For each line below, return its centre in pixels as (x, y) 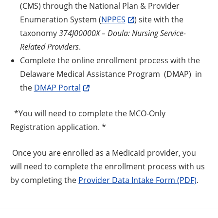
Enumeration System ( (60, 19)
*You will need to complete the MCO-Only (88, 113)
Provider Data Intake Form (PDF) (138, 180)
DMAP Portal (57, 87)
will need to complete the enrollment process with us (108, 166)
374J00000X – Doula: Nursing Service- (122, 33)
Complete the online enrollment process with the (110, 60)
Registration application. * (58, 127)
